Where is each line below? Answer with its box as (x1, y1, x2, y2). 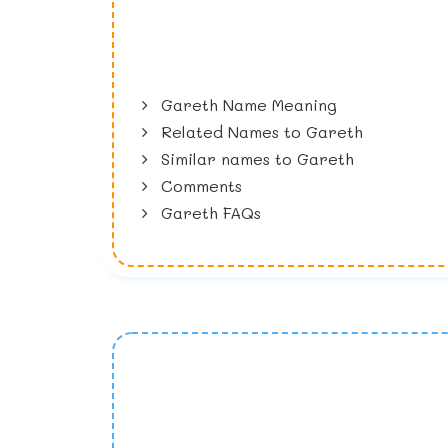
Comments (156, 175, 243, 197)
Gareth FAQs (156, 202, 262, 224)
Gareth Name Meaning (156, 94, 338, 116)
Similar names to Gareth (156, 148, 355, 170)
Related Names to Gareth (156, 121, 364, 143)
